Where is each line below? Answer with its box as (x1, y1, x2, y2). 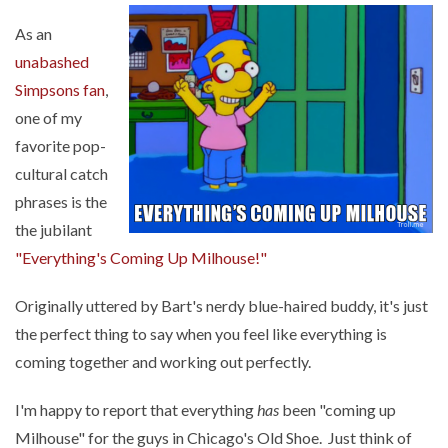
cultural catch (15, 164, 108, 183)
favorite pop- (15, 136, 106, 155)
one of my (15, 108, 82, 127)
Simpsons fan (15, 80, 105, 99)
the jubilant (15, 220, 92, 239)
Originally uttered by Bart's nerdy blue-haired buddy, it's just (15, 296, 428, 315)
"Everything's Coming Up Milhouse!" (15, 248, 267, 267)
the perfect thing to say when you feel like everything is (15, 324, 387, 343)
